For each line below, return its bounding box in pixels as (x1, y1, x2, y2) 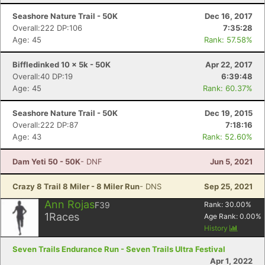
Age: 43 (12, 132, 41, 141)
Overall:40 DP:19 (12, 72, 73, 81)
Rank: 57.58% (204, 35, 253, 44)
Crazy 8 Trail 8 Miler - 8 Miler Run (12, 182, 140, 191)
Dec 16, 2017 (205, 11, 253, 21)
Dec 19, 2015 (205, 108, 253, 118)
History (204, 224, 230, 232)
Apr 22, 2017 (205, 60, 253, 69)
